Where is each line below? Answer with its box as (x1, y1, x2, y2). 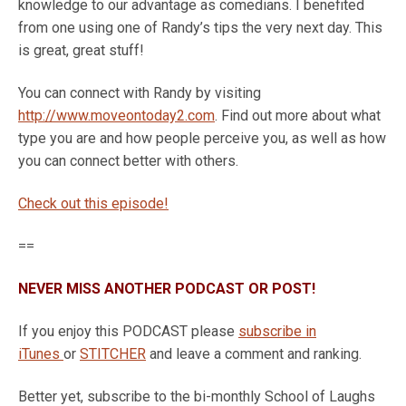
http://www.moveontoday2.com (18, 107, 215, 124)
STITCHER (80, 345, 146, 362)
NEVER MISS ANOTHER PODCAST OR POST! (18, 280, 315, 297)
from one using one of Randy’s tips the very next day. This (18, 19, 382, 36)
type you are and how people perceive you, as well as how (18, 130, 386, 147)
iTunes (18, 345, 63, 362)
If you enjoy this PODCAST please (18, 323, 238, 340)
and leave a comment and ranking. (146, 345, 362, 362)
